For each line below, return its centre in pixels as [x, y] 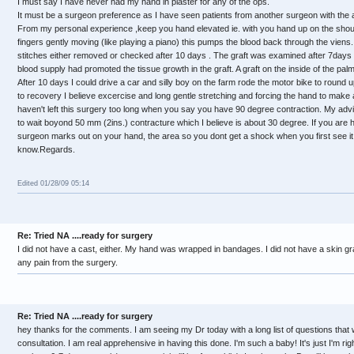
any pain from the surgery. [68, 262]
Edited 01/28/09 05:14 [53, 183]
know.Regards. [46, 149]
